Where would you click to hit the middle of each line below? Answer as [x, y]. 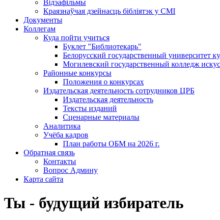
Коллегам [40, 29]
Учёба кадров [66, 135]
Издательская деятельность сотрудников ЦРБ [119, 91]
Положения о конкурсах [103, 82]
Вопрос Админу [70, 170]
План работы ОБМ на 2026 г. [111, 144]
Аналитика [62, 126]
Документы [43, 20]
